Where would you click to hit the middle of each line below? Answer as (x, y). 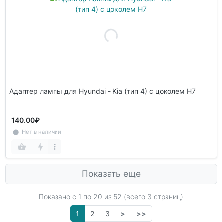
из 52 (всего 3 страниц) (143, 196)
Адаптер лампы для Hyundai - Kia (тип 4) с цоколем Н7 (102, 91)
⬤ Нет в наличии (36, 132)
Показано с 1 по (66, 196)
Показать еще (111, 173)
